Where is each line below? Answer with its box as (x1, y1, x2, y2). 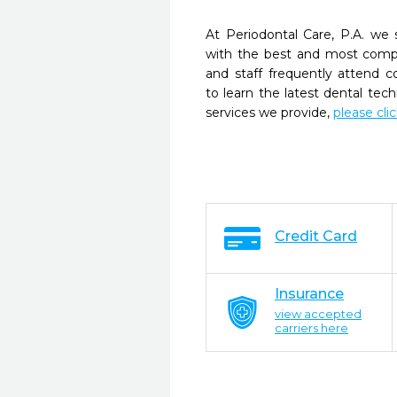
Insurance (275, 285, 344, 302)
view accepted (275, 307, 362, 321)
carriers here (275, 321, 348, 335)
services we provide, (206, 105, 333, 121)
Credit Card (275, 228, 357, 245)
